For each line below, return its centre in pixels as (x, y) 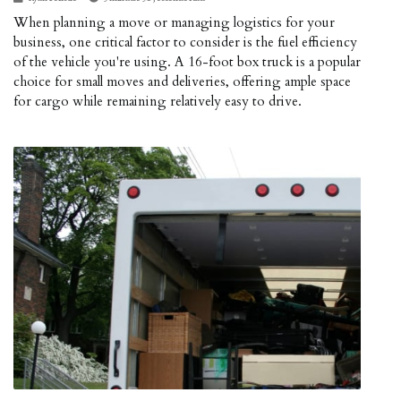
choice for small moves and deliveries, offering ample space (182, 81)
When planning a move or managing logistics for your (174, 22)
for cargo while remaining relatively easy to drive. (158, 101)
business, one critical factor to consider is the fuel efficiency (185, 42)
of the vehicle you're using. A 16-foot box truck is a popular (187, 61)
